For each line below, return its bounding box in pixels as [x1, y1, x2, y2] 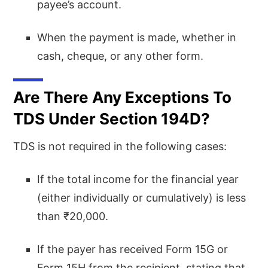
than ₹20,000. [37, 209, 109, 223]
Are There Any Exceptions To [13, 87, 232, 106]
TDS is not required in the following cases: [13, 139, 227, 153]
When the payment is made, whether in [37, 31, 237, 44]
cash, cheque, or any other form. [37, 49, 204, 62]
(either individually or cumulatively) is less [37, 191, 246, 204]
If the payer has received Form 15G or [37, 242, 229, 255]
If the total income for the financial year [37, 172, 239, 185]
